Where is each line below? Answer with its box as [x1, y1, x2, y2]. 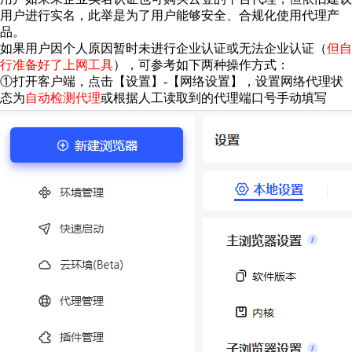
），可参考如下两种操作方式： [113, 58, 289, 71]
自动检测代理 [25, 91, 101, 104]
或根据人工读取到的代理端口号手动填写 [101, 91, 327, 104]
